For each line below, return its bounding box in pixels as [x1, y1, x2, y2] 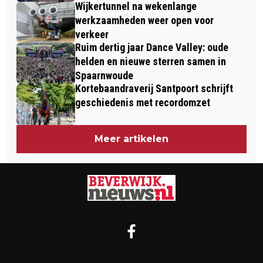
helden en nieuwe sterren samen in [75, 55, 226, 68]
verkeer [75, 28, 109, 41]
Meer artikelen [95, 133, 168, 144]
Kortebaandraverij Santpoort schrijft [75, 82, 233, 95]
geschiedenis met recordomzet [75, 96, 210, 109]
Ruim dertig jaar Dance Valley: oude [75, 41, 228, 53]
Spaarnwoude [75, 69, 133, 82]
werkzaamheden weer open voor [75, 14, 214, 26]
